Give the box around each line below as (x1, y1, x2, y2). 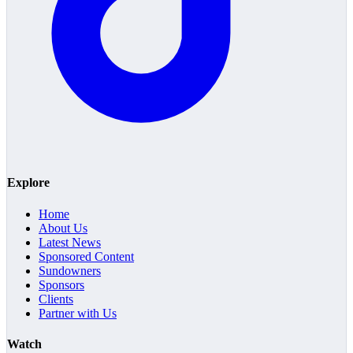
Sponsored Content (39, 249, 134, 263)
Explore (7, 176, 50, 190)
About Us (39, 221, 87, 235)
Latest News (39, 235, 101, 249)
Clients (39, 292, 73, 306)
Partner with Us (39, 306, 117, 320)
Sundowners (39, 263, 101, 277)
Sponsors (39, 277, 84, 292)
